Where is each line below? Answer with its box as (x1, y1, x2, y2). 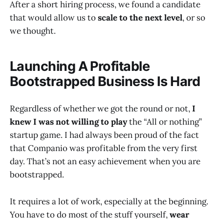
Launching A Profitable (10, 58, 150, 75)
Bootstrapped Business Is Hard (10, 73, 200, 90)
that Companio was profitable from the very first (10, 143, 197, 154)
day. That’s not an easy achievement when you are (10, 156, 200, 167)
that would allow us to (10, 12, 98, 23)
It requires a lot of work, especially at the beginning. (10, 196, 208, 207)
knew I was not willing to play (10, 116, 127, 128)
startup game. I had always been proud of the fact (10, 130, 199, 141)
